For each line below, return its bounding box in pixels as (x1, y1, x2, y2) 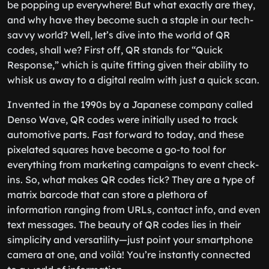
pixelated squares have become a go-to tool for (7, 144, 226, 156)
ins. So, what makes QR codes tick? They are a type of (7, 174, 255, 186)
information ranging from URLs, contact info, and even (7, 204, 261, 216)
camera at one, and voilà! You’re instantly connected (7, 249, 250, 261)
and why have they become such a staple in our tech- (7, 14, 253, 26)
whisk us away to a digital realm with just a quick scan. (7, 74, 259, 86)
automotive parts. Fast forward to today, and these (7, 128, 244, 141)
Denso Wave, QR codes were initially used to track (7, 113, 238, 125)
